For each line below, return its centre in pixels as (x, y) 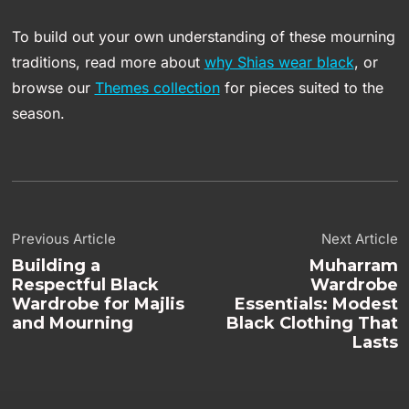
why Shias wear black (279, 63)
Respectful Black (85, 285)
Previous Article (63, 239)
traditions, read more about (108, 63)
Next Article (359, 239)
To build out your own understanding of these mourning (203, 37)
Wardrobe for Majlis (98, 304)
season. (38, 114)
